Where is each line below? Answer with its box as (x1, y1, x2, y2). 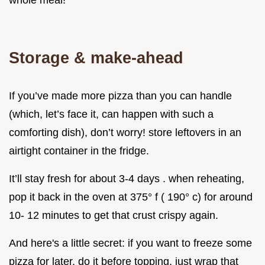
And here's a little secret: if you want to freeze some (9, 237, 252, 249)
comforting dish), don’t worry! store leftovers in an (9, 126, 241, 138)
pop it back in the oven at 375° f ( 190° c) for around (9, 190, 253, 203)
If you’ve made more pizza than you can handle (9, 89, 232, 102)
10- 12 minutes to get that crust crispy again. (9, 209, 218, 221)
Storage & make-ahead (9, 48, 183, 67)
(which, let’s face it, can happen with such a (9, 108, 214, 120)
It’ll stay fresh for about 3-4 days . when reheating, (9, 172, 244, 185)
